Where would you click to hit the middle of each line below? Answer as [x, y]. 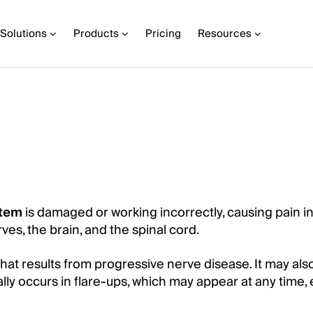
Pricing [163, 34]
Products [96, 34]
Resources [225, 34]
